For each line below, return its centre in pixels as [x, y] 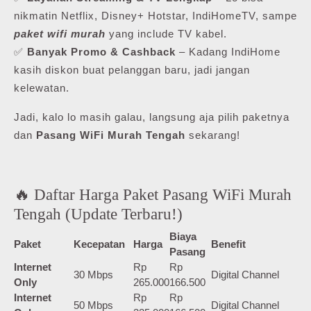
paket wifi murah [60, 33]
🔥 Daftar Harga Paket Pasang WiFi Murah [153, 194]
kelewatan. [42, 87]
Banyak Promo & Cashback [101, 51]
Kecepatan [99, 244]
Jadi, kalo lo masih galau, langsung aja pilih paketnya [152, 117]
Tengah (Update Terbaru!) [98, 213]
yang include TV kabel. [166, 33]
